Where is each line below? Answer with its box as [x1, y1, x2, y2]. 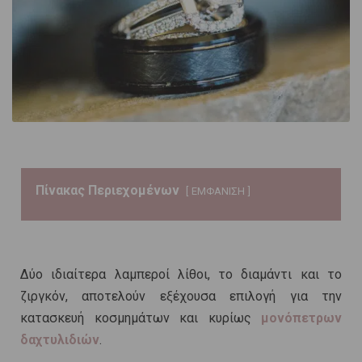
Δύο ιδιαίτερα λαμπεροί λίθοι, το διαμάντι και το [20, 267, 342, 283]
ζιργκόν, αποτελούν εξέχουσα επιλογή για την [20, 288, 342, 305]
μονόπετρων [261, 310, 342, 326]
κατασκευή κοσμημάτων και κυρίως [20, 310, 261, 326]
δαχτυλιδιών [20, 332, 99, 348]
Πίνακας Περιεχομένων [36, 183, 179, 199]
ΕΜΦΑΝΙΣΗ [192, 185, 245, 198]
